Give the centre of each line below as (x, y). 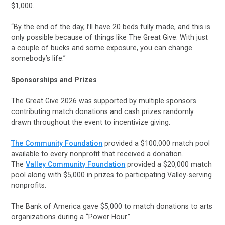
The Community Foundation (57, 143)
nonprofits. (31, 186)
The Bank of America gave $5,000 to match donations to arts (112, 207)
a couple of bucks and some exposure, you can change (102, 48)
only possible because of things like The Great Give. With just (110, 37)
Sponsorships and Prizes (54, 80)
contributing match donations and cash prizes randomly (103, 111)
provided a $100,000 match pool (156, 143)
